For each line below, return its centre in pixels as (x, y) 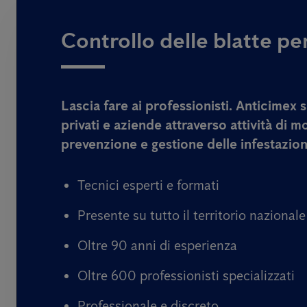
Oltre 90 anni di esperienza (157, 245)
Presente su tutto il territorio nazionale (192, 215)
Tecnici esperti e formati (148, 185)
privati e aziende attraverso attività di (176, 124)
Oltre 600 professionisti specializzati (186, 275)
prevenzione (99, 144)
